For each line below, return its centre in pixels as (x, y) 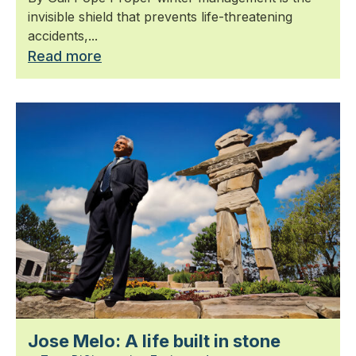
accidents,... (63, 35)
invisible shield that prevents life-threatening (160, 16)
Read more (65, 56)
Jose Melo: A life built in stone (154, 341)
